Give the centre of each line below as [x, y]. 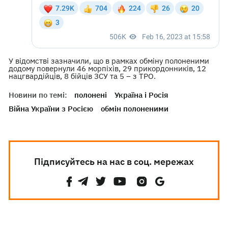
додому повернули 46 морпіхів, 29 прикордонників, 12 [108, 68]
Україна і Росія [142, 95]
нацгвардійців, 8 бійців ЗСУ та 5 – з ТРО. [82, 76]
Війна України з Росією [51, 109]
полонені [91, 95]
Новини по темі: [38, 95]
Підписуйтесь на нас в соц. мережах [114, 162]
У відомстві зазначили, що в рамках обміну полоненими [109, 61]
